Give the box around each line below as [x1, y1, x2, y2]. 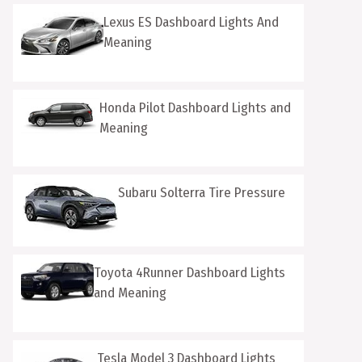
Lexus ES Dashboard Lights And [103, 14, 279, 31]
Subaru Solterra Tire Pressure [118, 184, 285, 201]
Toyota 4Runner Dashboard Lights [94, 264, 286, 281]
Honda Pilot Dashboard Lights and [99, 99, 291, 116]
